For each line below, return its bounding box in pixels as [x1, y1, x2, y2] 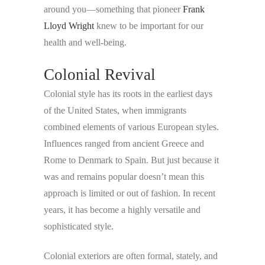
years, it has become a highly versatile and [44, 205, 201, 215]
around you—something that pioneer [44, 4, 183, 15]
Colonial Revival [44, 66, 156, 84]
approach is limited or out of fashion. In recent [44, 188, 215, 199]
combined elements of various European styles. [44, 122, 219, 132]
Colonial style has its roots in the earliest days [44, 89, 212, 99]
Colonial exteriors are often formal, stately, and [44, 251, 218, 261]
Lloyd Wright [44, 21, 94, 31]
